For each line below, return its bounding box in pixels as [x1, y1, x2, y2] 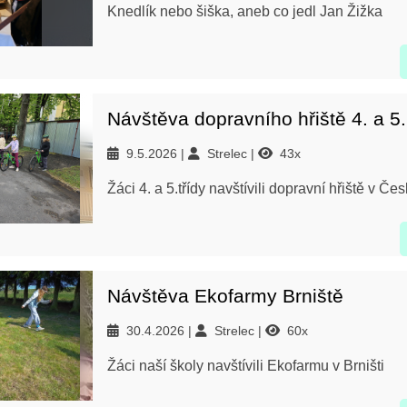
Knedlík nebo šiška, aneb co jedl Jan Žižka [107, 4, 382, 19]
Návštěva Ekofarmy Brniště [107, 285, 343, 306]
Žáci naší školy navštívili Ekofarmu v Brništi [107, 358, 384, 373]
